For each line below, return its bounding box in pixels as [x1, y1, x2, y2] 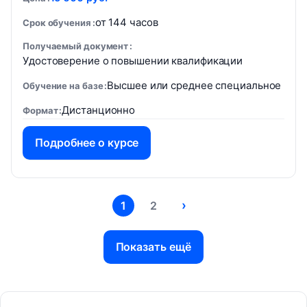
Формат [23, 105, 58, 116]
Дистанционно [62, 103, 136, 116]
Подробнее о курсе [35, 136, 139, 149]
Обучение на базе [23, 80, 103, 91]
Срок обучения [23, 17, 91, 28]
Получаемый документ [23, 40, 129, 51]
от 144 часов [95, 16, 158, 29]
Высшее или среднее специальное [107, 79, 282, 92]
